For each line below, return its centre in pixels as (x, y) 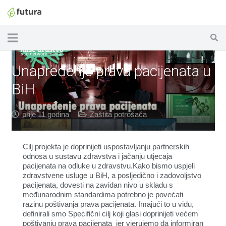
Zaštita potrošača (118, 114)
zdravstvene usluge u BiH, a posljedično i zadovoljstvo (112, 175)
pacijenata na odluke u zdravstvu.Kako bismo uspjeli (109, 166)
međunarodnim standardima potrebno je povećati (103, 194)
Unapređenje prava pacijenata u (111, 71)
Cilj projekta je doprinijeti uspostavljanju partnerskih (106, 147)
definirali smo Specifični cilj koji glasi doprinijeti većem (110, 214)
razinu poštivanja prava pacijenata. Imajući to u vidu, (108, 204)
